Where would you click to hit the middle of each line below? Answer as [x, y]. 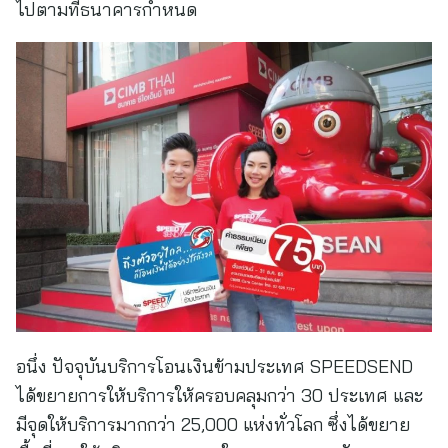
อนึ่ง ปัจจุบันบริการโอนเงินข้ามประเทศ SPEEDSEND [214, 366]
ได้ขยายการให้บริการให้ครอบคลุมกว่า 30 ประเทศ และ [219, 395]
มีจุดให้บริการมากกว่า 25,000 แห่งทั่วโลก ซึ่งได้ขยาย [213, 424]
